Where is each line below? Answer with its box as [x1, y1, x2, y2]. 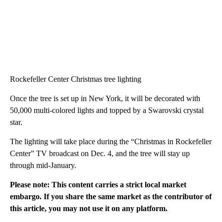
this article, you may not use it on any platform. [10, 204, 167, 213]
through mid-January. [10, 161, 76, 170]
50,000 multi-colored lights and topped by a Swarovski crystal [10, 106, 204, 115]
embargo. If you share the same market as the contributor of [10, 192, 212, 201]
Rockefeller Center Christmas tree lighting [10, 75, 141, 84]
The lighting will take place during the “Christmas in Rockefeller [10, 137, 212, 146]
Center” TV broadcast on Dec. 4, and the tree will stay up [10, 149, 190, 158]
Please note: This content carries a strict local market [10, 180, 186, 189]
